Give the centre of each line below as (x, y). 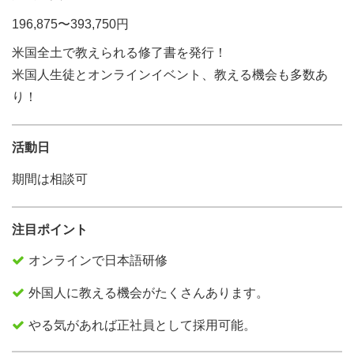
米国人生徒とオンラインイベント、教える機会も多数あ (170, 75)
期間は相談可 (50, 179)
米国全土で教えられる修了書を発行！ (119, 53)
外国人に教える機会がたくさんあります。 (149, 293)
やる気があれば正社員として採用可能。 (142, 325)
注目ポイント (50, 230)
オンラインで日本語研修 (98, 260)
